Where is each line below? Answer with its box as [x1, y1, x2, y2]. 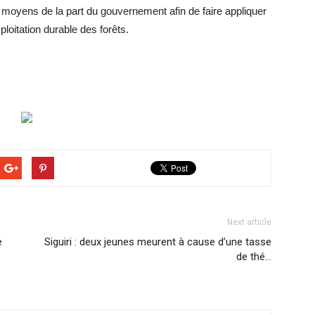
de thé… [236, 250, 271, 263]
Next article [227, 217, 271, 227]
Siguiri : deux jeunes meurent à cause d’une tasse [44, 236, 271, 248]
